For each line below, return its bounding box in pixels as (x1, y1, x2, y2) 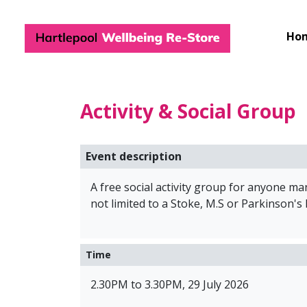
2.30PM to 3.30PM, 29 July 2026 (90, 277, 249, 293)
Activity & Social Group (80, 98, 296, 125)
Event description (86, 149, 182, 164)
